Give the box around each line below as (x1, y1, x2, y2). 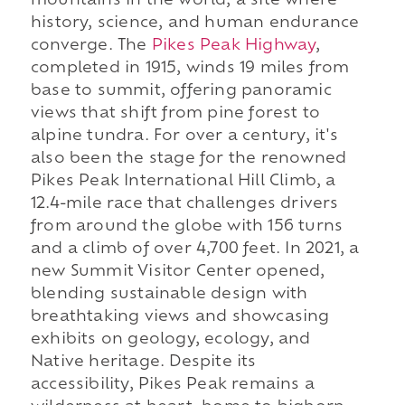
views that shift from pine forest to (30, 107, 321, 122)
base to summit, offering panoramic (30, 84, 332, 99)
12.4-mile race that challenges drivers (30, 197, 339, 212)
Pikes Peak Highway (151, 39, 316, 54)
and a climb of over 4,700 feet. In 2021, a (30, 242, 360, 258)
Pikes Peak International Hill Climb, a (30, 174, 336, 190)
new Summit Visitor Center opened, (30, 265, 325, 280)
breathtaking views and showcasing (30, 310, 330, 325)
